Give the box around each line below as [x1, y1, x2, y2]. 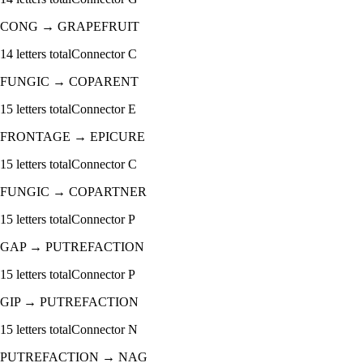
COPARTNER [69, 185, 147, 199]
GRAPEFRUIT [58, 19, 139, 34]
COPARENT [69, 75, 139, 89]
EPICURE [90, 130, 145, 144]
